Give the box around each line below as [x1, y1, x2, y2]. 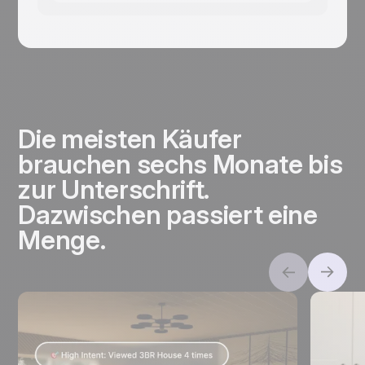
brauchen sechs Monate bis [18, 148, 343, 180]
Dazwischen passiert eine [18, 199, 318, 231]
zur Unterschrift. [18, 174, 209, 205]
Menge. [18, 224, 106, 256]
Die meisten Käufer [18, 123, 242, 155]
